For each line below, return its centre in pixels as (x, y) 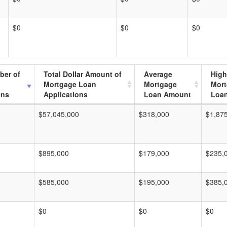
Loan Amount (167, 94)
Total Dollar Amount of (83, 74)
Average (158, 74)
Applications (66, 94)
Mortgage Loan (70, 84)
